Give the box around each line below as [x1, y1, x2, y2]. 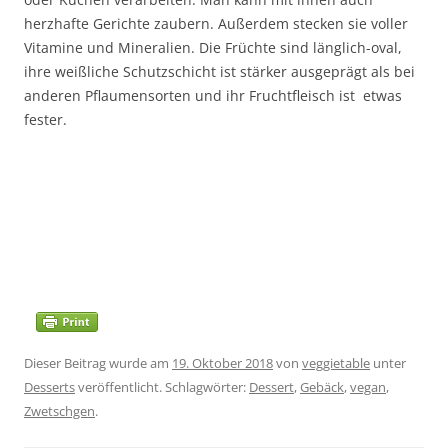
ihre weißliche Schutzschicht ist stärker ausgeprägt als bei [24, 61, 415, 81]
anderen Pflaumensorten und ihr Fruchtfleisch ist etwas [24, 85, 402, 105]
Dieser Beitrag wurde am [24, 353, 172, 372]
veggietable [302, 353, 370, 372]
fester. [24, 109, 67, 129]
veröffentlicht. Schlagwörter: [75, 377, 249, 396]
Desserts [24, 377, 75, 396]
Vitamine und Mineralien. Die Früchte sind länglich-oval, [24, 37, 402, 57]
